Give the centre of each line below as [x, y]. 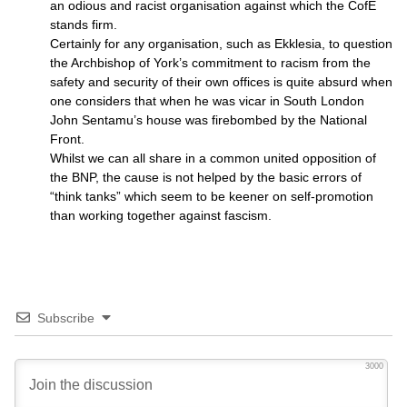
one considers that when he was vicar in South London [207, 101]
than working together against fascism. [161, 215]
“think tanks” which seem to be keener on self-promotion [212, 196]
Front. [67, 139]
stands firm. [84, 25]
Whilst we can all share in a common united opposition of [213, 158]
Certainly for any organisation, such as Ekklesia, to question [221, 44]
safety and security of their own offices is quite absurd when [221, 82]
